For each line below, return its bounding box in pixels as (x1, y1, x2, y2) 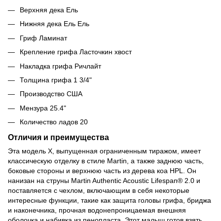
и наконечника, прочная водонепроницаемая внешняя (8, 206, 186, 214)
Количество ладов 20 (20, 118, 88, 126)
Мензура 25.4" (20, 104, 66, 112)
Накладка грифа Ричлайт (20, 62, 101, 70)
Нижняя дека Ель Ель (20, 20, 89, 28)
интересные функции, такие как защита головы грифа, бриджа (8, 196, 211, 204)
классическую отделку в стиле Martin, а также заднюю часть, (8, 156, 204, 165)
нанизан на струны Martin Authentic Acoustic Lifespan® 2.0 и (8, 176, 200, 184)
